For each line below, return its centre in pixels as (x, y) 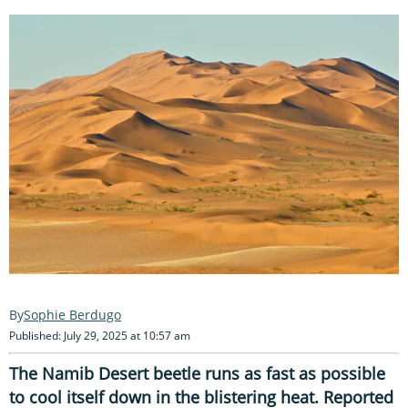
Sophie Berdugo (72, 314)
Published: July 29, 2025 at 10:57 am (100, 335)
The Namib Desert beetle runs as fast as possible (197, 373)
